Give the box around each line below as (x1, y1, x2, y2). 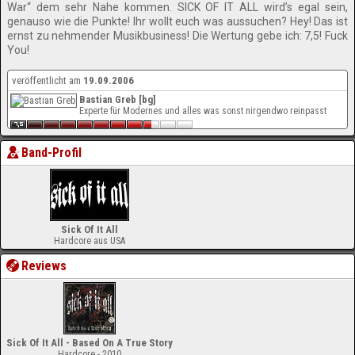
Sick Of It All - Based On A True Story (6, 337, 173, 349)
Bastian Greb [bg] (79, 94, 156, 105)
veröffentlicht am (12, 74, 83, 86)
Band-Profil (21, 145, 82, 160)
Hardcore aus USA (53, 235, 125, 246)
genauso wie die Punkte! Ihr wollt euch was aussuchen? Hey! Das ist (7, 15, 348, 28)
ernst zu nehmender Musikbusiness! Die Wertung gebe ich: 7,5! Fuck (7, 29, 348, 42)
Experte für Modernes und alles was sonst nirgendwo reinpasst (79, 105, 326, 116)
